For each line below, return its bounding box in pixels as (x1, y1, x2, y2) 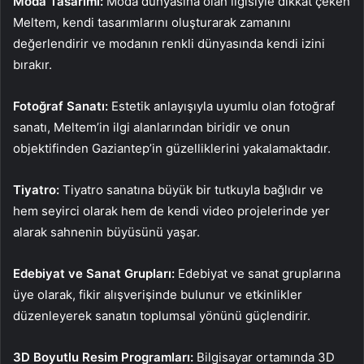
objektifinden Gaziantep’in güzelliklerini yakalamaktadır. (13, 140, 331, 156)
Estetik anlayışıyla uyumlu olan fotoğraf (111, 97, 335, 114)
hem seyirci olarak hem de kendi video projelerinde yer (13, 202, 330, 219)
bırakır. (13, 56, 52, 72)
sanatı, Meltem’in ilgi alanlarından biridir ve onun (13, 119, 290, 135)
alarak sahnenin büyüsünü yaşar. (13, 223, 200, 240)
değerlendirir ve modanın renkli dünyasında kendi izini (13, 35, 325, 51)
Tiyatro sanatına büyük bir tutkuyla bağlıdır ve (63, 181, 323, 197)
